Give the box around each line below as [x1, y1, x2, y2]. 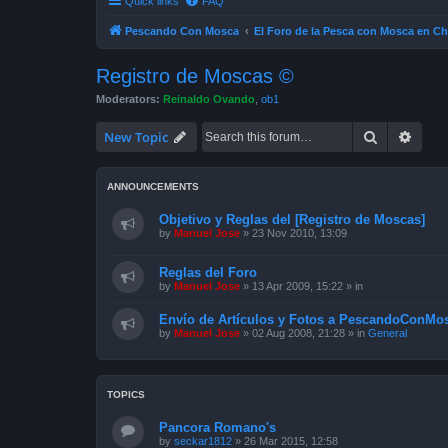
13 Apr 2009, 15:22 [252, 279, 343, 292]
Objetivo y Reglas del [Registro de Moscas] [159, 212, 425, 227]
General [368, 326, 407, 339]
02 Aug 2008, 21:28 [252, 326, 345, 339]
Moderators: [96, 92, 160, 105]
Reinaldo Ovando [163, 92, 255, 105]
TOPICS [107, 388, 145, 400]
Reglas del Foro [159, 264, 257, 280]
